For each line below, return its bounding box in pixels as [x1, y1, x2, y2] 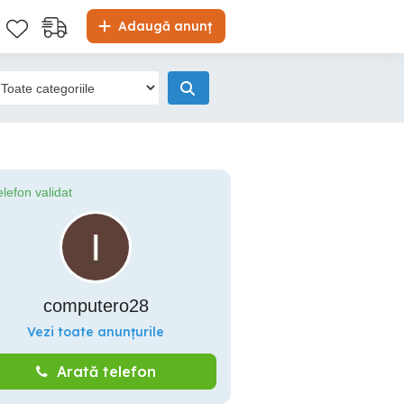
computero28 [42, 296, 149, 316]
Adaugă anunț [115, 18, 212, 34]
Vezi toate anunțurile [27, 324, 164, 340]
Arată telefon [56, 363, 156, 381]
